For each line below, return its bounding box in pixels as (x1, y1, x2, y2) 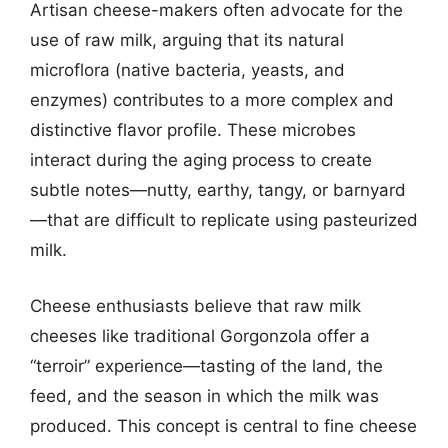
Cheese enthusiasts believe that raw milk (30, 295, 361, 316)
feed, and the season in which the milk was (30, 385, 379, 406)
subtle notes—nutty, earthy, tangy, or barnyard (30, 180, 406, 200)
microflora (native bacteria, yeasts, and (30, 60, 345, 80)
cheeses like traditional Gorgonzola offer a (30, 325, 370, 346)
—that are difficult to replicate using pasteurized (30, 210, 418, 230)
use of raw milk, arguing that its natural (30, 30, 344, 50)
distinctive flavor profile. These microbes (30, 120, 356, 140)
